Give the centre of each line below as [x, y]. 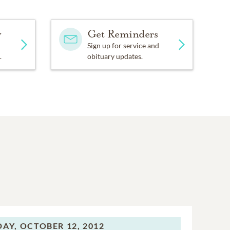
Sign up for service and [123, 45]
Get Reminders [122, 34]
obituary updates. [115, 56]
